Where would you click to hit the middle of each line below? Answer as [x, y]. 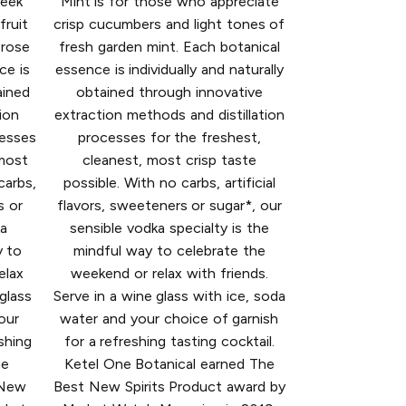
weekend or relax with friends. [169, 274]
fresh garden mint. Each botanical [169, 47]
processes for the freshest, [169, 138]
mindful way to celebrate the [169, 251]
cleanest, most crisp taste [169, 160]
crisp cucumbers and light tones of [169, 24]
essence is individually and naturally [169, 70]
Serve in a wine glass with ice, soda [169, 296]
